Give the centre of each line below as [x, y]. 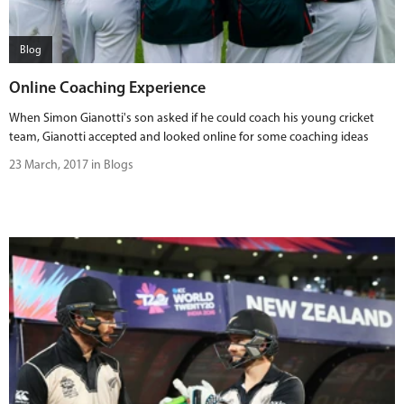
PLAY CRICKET [188, 67]
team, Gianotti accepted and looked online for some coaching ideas [189, 137]
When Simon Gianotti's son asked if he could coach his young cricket [192, 118]
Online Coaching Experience [107, 87]
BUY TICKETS [185, 23]
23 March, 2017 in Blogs [71, 165]
